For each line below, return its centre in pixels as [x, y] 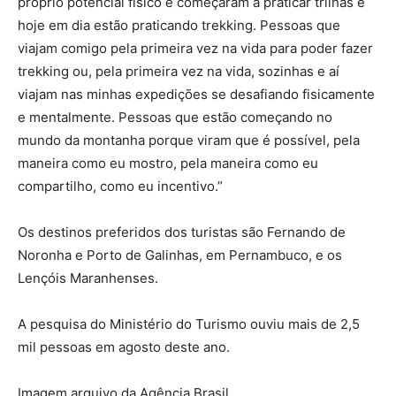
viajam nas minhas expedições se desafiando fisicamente [196, 95]
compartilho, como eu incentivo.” [120, 187]
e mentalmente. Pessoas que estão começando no [175, 118]
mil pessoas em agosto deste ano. [124, 347]
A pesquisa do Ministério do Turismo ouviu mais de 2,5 [189, 324]
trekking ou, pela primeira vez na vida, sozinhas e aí [179, 72]
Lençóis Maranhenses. [88, 278]
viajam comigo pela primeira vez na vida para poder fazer [195, 49]
